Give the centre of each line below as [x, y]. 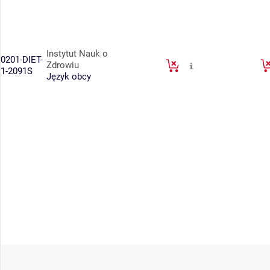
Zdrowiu [63, 65]
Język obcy [69, 77]
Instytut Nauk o [77, 54]
